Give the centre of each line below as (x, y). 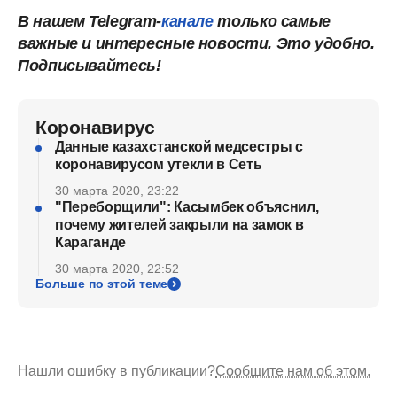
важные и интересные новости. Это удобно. (196, 43)
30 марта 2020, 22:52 (117, 269)
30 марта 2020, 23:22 (117, 191)
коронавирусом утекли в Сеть (159, 164)
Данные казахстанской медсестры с (179, 147)
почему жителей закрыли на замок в (179, 225)
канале (189, 21)
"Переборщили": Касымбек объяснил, (187, 207)
